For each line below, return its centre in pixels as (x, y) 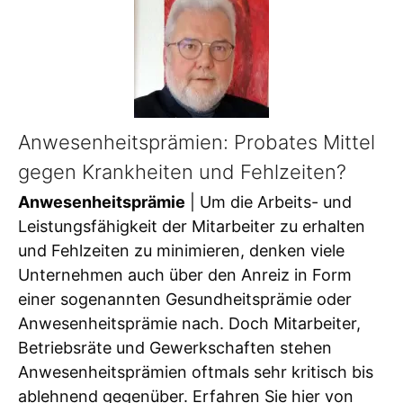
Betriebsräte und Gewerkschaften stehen (175, 348)
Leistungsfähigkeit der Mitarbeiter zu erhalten (192, 227)
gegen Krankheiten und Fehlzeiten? (182, 171)
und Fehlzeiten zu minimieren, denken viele (181, 251)
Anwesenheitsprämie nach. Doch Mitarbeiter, (189, 324)
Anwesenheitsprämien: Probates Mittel (197, 142)
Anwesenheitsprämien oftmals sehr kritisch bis (196, 372)
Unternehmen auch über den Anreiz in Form (185, 275)
